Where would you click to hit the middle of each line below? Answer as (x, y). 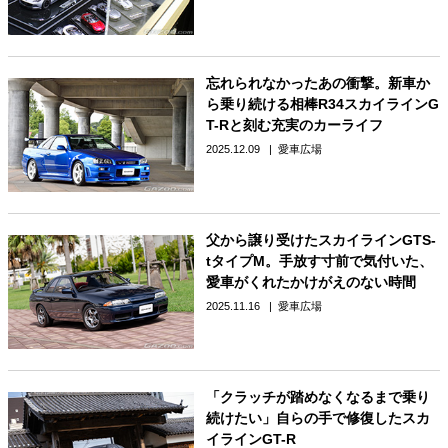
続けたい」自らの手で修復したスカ (317, 417)
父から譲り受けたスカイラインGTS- (320, 240)
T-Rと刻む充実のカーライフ (294, 125)
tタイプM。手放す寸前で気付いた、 (319, 261)
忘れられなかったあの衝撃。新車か (317, 83)
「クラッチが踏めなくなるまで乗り (317, 396)
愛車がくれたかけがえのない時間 (310, 282)
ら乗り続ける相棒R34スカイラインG (322, 104)
